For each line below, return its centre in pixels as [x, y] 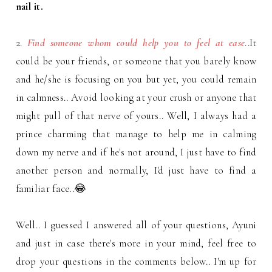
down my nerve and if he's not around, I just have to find [136, 152]
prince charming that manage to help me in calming [136, 134]
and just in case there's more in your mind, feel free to [136, 243]
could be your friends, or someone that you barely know [136, 61]
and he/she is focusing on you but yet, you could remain [136, 79]
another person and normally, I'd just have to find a [136, 170]
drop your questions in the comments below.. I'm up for [136, 261]
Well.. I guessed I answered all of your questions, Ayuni [136, 225]
